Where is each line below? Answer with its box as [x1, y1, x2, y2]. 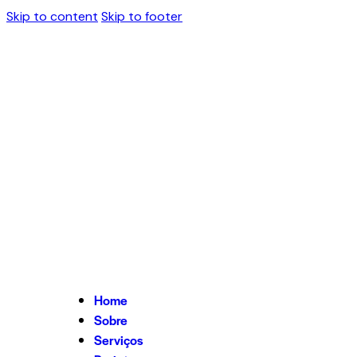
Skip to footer [101, 8, 182, 25]
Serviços [94, 331, 143, 349]
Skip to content [6, 8, 98, 25]
